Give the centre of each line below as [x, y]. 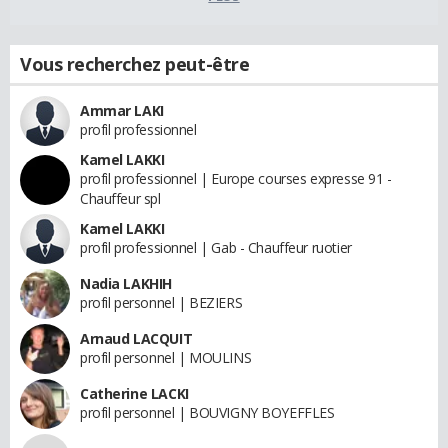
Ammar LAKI [122, 111]
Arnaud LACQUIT [136, 339]
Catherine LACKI [134, 394]
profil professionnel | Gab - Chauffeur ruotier [216, 248]
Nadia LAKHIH [126, 284]
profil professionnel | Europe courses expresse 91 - [236, 179]
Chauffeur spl [120, 199]
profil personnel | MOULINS [166, 358]
